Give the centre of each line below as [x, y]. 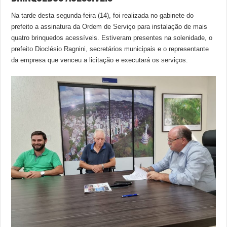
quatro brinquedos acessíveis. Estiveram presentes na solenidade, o [112, 38]
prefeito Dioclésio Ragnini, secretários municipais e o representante [110, 49]
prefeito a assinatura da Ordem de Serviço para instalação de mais [109, 27]
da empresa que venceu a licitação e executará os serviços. [100, 60]
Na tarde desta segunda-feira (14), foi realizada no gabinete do [103, 15]
